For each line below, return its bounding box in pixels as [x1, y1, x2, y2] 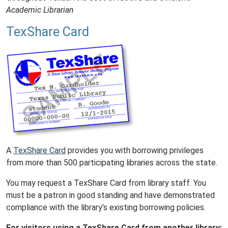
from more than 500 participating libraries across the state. [6, 158, 217, 167]
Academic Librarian [6, 5, 74, 15]
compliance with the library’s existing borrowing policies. [6, 203, 206, 212]
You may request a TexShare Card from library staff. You [6, 178, 206, 188]
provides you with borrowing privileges [66, 146, 204, 155]
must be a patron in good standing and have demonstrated [6, 190, 215, 200]
